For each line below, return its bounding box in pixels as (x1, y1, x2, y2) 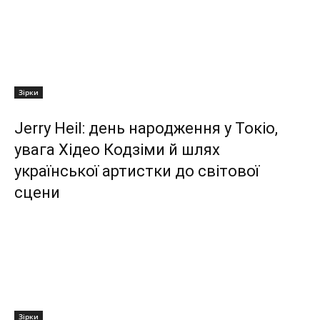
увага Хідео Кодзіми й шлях (14, 141, 220, 159)
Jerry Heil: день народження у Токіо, (14, 119, 278, 138)
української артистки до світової (14, 162, 259, 181)
